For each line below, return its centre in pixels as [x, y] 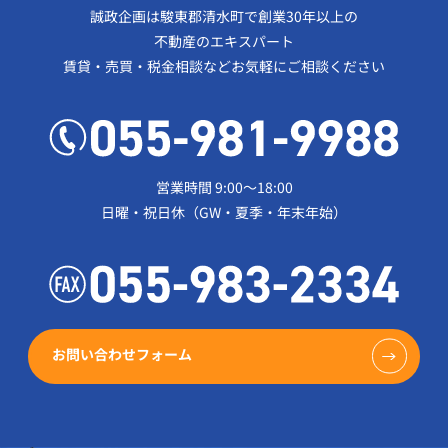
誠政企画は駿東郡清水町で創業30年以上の [224, 15]
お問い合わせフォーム [122, 354]
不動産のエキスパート [224, 40]
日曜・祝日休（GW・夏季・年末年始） [224, 212]
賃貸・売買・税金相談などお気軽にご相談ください [224, 65]
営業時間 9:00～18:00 [224, 187]
